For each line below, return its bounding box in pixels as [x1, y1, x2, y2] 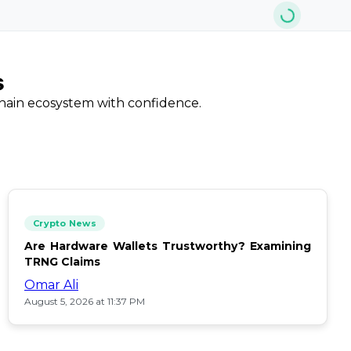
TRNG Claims [24, 255, 100, 269]
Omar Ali [24, 277, 78, 292]
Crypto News [33, 218, 96, 229]
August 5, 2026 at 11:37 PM [24, 295, 145, 307]
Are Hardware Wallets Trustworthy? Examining [24, 239, 311, 253]
